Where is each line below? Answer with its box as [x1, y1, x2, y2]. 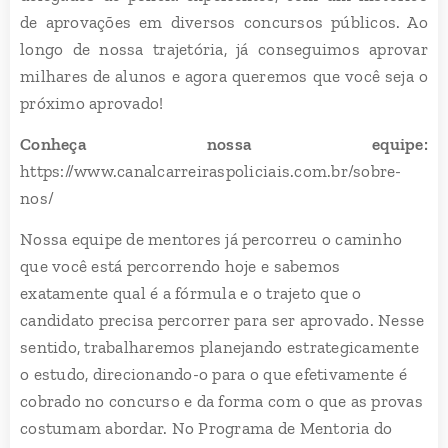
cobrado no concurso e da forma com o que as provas [20, 391, 423, 411]
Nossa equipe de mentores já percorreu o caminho [20, 229, 403, 249]
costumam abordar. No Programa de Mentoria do [20, 418, 393, 438]
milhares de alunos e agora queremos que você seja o [20, 66, 428, 86]
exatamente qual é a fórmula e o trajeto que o [20, 283, 362, 303]
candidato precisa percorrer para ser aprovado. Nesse [20, 310, 425, 330]
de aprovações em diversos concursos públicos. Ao [20, 12, 428, 32]
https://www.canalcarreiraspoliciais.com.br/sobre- [20, 161, 402, 181]
